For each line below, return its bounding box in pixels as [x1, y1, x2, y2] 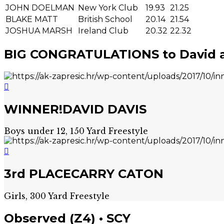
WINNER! [4, 101, 62, 116]
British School [78, 14, 132, 24]
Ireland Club [78, 25, 128, 35]
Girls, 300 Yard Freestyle [4, 191, 109, 201]
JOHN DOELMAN [5, 2, 74, 12]
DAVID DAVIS [62, 101, 146, 116]
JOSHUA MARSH [5, 25, 72, 35]
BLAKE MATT [5, 14, 58, 24]
